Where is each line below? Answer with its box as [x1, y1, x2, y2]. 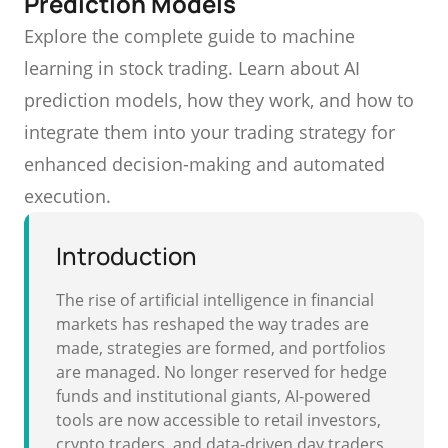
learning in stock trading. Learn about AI [24, 56, 360, 80]
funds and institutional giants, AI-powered [56, 385, 371, 407]
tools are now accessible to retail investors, [56, 409, 381, 431]
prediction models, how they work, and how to [24, 88, 414, 112]
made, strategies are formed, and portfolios [56, 337, 386, 359]
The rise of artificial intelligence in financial [56, 289, 374, 311]
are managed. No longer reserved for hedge [56, 361, 387, 383]
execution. [24, 184, 111, 208]
